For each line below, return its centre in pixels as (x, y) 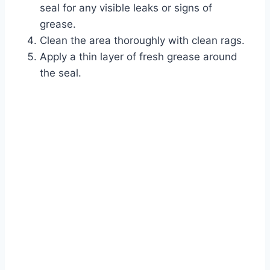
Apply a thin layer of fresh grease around (139, 56)
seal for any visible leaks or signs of (126, 8)
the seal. (61, 73)
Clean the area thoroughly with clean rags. (142, 40)
